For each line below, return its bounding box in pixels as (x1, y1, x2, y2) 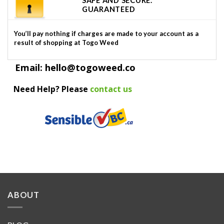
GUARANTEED (82, 4, 135, 13)
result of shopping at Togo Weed (14, 38, 118, 47)
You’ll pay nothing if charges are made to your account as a (14, 29, 198, 38)
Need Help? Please (13, 83, 90, 95)
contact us (90, 83, 132, 95)
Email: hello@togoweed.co (7, 60, 135, 73)
